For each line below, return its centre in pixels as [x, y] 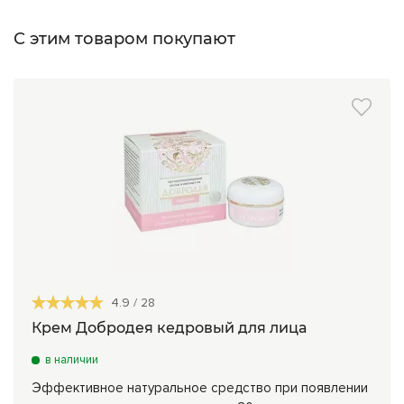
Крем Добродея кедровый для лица [169, 327]
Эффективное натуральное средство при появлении [200, 387]
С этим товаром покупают [124, 38]
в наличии [72, 359]
